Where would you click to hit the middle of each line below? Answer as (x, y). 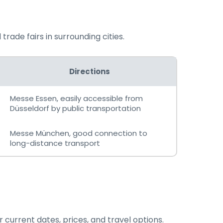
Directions (89, 71)
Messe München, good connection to (79, 133)
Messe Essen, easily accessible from (76, 98)
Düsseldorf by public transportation (75, 108)
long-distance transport (55, 143)
